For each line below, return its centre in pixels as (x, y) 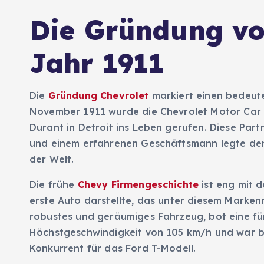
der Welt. (52, 159)
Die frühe (54, 185)
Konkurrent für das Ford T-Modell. (113, 248)
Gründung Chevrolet (98, 96)
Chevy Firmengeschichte (138, 185)
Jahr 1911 (97, 63)
